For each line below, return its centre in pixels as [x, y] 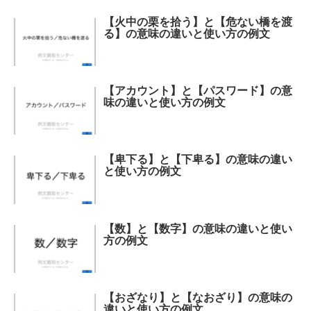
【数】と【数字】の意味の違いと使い [198, 228]
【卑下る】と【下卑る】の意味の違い [198, 160]
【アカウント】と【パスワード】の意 [198, 91]
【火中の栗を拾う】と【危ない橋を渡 [198, 22]
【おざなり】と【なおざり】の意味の [198, 297]
